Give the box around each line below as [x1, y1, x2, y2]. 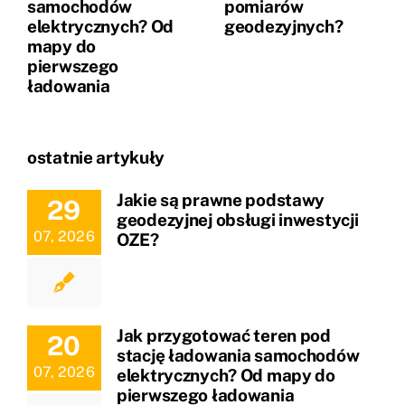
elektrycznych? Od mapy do [117, 364, 335, 385]
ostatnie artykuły [27, 146, 165, 167]
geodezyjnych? [224, 16, 344, 37]
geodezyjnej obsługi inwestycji [117, 209, 359, 230]
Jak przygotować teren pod [117, 325, 331, 345]
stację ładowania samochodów [117, 344, 360, 365]
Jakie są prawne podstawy [117, 189, 325, 210]
